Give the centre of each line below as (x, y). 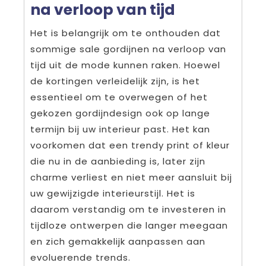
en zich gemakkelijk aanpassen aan (118, 241)
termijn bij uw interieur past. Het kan (120, 129)
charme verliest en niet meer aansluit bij (131, 177)
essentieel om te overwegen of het (119, 97)
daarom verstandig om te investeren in (128, 209)
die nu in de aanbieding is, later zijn (118, 161)
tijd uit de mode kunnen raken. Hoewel (125, 65)
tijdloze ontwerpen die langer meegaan (129, 225)
